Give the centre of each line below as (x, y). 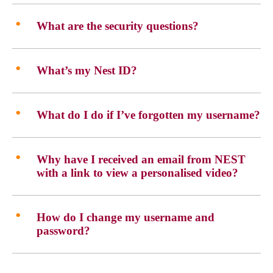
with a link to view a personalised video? (137, 173)
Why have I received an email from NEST (141, 159)
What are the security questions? (118, 26)
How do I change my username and (126, 217)
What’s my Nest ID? (87, 70)
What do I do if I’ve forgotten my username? (148, 115)
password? (63, 231)
